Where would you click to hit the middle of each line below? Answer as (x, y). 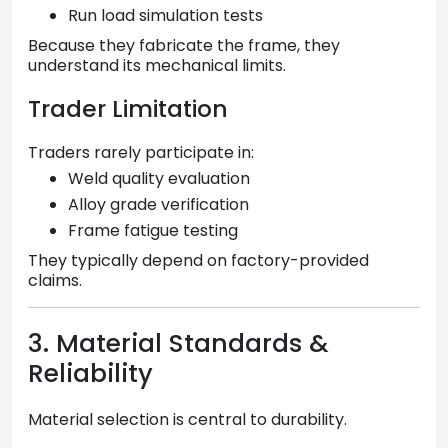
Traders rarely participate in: (141, 152)
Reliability (90, 373)
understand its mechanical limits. (157, 65)
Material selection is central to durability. (187, 419)
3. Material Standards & (178, 343)
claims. (55, 280)
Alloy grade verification (158, 204)
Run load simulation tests (165, 15)
